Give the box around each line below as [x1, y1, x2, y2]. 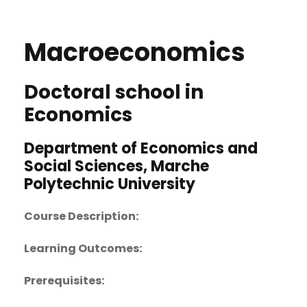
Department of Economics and [24, 138, 258, 160]
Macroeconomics [24, 35, 245, 71]
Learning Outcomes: [24, 241, 142, 257]
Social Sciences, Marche [24, 156, 209, 177]
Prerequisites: [24, 273, 104, 289]
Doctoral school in [24, 79, 204, 106]
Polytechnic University [24, 173, 195, 195]
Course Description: [24, 208, 138, 225]
